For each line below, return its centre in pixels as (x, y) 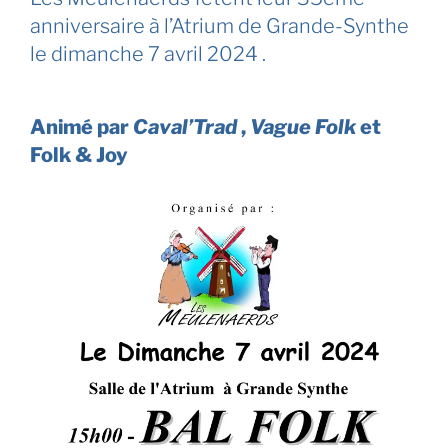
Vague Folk (303, 126)
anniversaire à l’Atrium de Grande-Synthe (219, 25)
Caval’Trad (187, 126)
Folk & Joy (79, 154)
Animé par (81, 126)
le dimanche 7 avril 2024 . (148, 53)
